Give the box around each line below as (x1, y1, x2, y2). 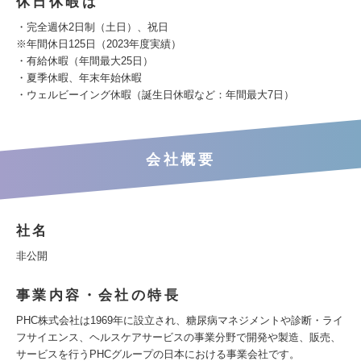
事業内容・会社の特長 (16, 288, 180, 303)
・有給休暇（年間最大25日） (16, 55, 153, 67)
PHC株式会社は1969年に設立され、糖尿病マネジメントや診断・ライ (16, 314, 343, 326)
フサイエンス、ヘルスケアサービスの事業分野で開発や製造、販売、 (16, 331, 341, 343)
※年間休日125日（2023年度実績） (16, 38, 181, 50)
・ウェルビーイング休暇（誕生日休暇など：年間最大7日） (16, 89, 294, 101)
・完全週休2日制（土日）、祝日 (16, 21, 168, 33)
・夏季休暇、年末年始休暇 (16, 72, 142, 84)
